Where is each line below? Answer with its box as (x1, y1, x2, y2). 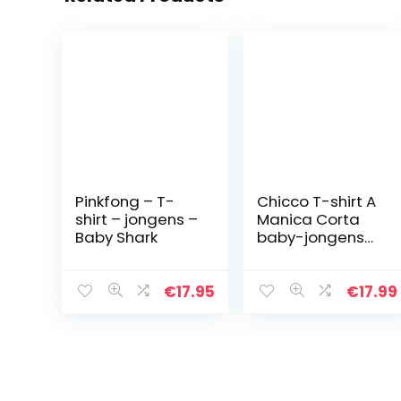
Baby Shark (74, 226, 158, 248)
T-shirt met (257, 243, 343, 266)
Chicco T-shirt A (257, 190, 377, 212)
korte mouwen (257, 261, 365, 284)
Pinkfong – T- (74, 190, 175, 212)
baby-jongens (257, 226, 365, 248)
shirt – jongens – (74, 208, 198, 230)
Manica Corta (257, 208, 361, 230)
